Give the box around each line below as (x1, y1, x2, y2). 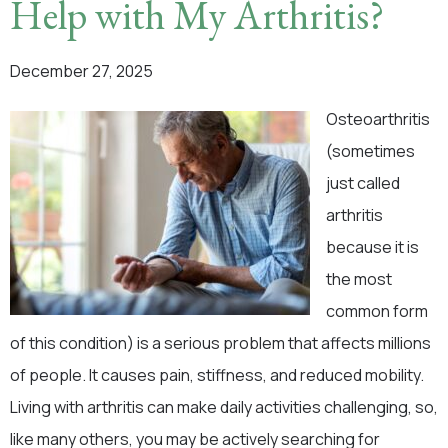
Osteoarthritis (326, 108, 430, 130)
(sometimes (326, 140, 415, 162)
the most (326, 268, 392, 290)
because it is (326, 236, 419, 258)
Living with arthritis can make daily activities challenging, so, (10, 396, 438, 418)
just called (326, 172, 400, 194)
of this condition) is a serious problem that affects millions (10, 332, 431, 354)
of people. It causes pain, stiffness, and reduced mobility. (10, 364, 424, 386)
